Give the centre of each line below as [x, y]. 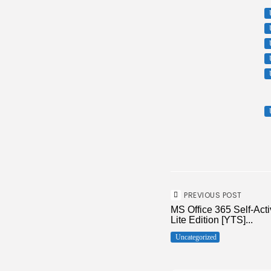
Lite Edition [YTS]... [212, 220]
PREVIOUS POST [213, 195]
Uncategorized [196, 237]
